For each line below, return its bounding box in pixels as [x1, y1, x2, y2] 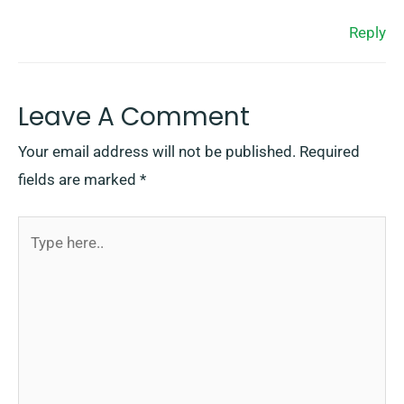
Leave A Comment [18, 98, 250, 134]
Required [299, 142, 360, 161]
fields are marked [18, 170, 140, 188]
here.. [17, 248, 54, 267]
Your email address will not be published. [18, 142, 296, 161]
